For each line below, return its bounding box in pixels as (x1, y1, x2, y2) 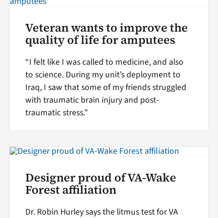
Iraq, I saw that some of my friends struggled (25, 81, 186, 93)
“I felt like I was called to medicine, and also (25, 55, 183, 68)
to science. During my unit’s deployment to (25, 68, 181, 81)
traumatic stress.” (25, 106, 88, 119)
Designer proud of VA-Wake (25, 170, 176, 186)
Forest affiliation (25, 182, 116, 198)
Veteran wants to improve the (25, 19, 188, 36)
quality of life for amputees (25, 32, 175, 48)
